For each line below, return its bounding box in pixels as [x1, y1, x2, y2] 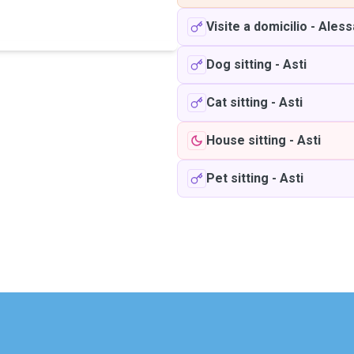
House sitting [206, 133, 286, 148]
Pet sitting [206, 171, 269, 186]
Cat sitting [206, 95, 268, 110]
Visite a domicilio [206, 19, 307, 34]
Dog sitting [206, 57, 272, 72]
